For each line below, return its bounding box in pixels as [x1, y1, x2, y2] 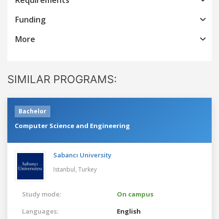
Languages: [22, 206, 58, 216]
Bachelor [19, 107, 46, 115]
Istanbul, [53, 165, 78, 174]
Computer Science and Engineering [15, 121, 130, 130]
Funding [15, 14, 45, 25]
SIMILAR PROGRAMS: [7, 72, 117, 86]
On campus [117, 189, 153, 198]
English [117, 206, 141, 216]
